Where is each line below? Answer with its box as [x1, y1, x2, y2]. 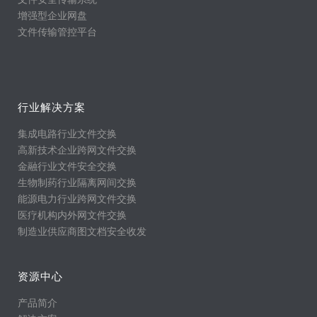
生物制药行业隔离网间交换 [18, 175, 137, 190]
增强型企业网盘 [18, 8, 87, 23]
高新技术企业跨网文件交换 [18, 142, 137, 157]
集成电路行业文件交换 [18, 126, 117, 141]
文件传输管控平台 [18, 24, 97, 39]
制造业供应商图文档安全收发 [18, 224, 146, 238]
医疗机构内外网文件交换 [18, 207, 127, 222]
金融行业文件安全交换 [18, 158, 117, 173]
